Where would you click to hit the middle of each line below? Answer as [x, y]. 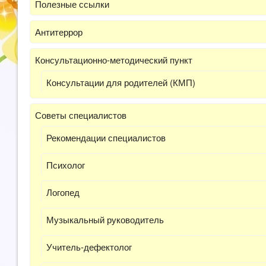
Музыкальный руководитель [105, 219]
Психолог [66, 165]
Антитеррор [59, 32]
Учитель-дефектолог [89, 247]
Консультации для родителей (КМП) [121, 82]
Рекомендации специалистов [106, 137]
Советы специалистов [81, 115]
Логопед [63, 192]
